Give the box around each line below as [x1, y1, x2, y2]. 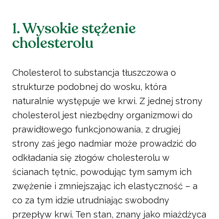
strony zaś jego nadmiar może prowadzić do [12, 138, 197, 149]
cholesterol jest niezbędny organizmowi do [12, 110, 193, 121]
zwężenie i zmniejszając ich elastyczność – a [12, 181, 197, 192]
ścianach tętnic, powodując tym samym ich [12, 167, 192, 177]
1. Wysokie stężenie [12, 19, 136, 39]
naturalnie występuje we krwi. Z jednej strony [12, 96, 202, 107]
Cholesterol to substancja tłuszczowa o [12, 67, 176, 78]
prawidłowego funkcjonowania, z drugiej [12, 124, 180, 135]
